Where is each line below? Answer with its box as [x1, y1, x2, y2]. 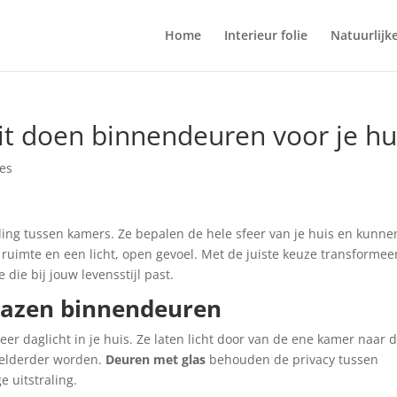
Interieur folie [223, 27, 307, 43]
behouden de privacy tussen [206, 351, 379, 368]
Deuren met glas [105, 351, 206, 368]
